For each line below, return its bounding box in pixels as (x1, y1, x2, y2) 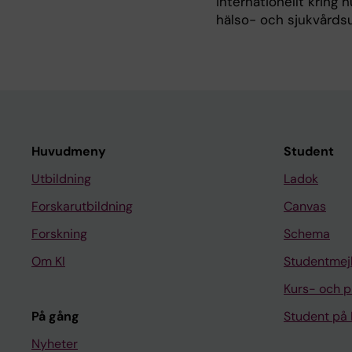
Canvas (284, 198, 326, 214)
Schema (284, 225, 330, 242)
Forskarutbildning (31, 198, 133, 214)
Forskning (31, 225, 87, 242)
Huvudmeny (31, 143, 106, 159)
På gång (31, 308, 79, 324)
